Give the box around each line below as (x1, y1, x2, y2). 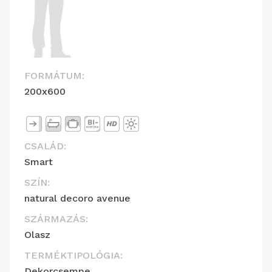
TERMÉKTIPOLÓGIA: (24, 250, 123, 262)
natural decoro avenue (24, 192, 131, 205)
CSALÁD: (24, 140, 66, 152)
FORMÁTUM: (24, 70, 84, 82)
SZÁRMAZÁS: (24, 213, 88, 225)
